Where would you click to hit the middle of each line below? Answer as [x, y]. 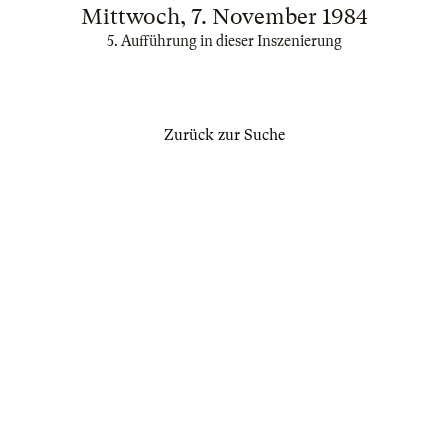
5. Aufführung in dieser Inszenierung [224, 41]
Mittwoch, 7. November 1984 [224, 16]
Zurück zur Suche [224, 135]
